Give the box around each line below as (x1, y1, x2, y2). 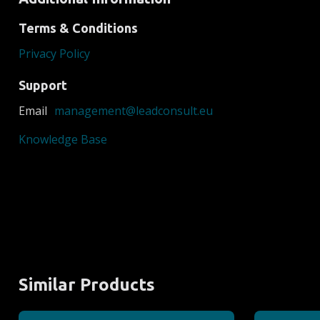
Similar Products (19, 274, 155, 294)
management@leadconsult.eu (54, 102, 213, 119)
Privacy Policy (19, 45, 90, 61)
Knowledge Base (19, 131, 107, 147)
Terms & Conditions (19, 20, 138, 35)
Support (19, 77, 67, 92)
